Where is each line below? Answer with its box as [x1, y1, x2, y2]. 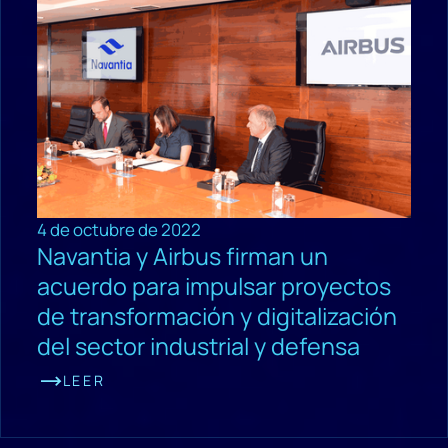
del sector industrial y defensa [36, 330, 360, 363]
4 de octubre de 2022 [36, 218, 201, 242]
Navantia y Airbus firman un [36, 240, 328, 273]
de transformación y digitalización [36, 300, 397, 333]
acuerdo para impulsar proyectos [36, 270, 391, 303]
